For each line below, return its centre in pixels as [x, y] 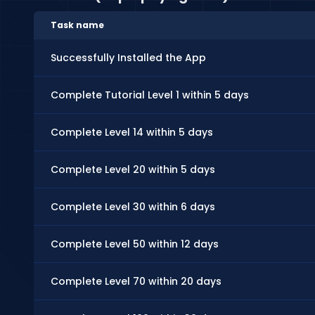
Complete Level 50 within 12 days [135, 244]
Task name [77, 25]
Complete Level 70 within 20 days [136, 282]
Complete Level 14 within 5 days [132, 133]
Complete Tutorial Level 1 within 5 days [150, 95]
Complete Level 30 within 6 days [133, 207]
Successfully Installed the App [128, 58]
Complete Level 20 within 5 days [133, 170]
